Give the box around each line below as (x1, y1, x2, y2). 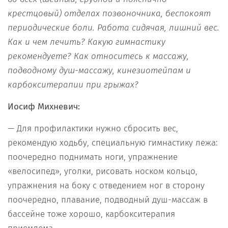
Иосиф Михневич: (8, 101, 82, 112)
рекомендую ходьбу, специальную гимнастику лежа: (8, 137, 218, 148)
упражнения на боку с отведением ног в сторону (8, 180, 205, 191)
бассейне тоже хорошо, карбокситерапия (8, 208, 175, 219)
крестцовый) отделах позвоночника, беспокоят (8, 8, 211, 19)
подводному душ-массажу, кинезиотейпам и (8, 65, 191, 76)
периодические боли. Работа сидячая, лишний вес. (8, 22, 219, 33)
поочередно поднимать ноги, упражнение (8, 151, 178, 162)
